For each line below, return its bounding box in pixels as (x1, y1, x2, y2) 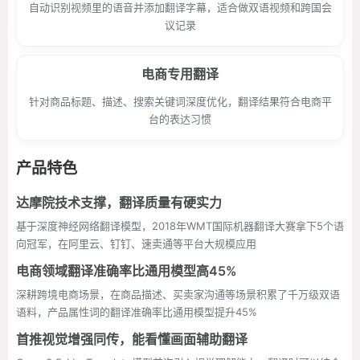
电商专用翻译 (141, 66, 219, 82)
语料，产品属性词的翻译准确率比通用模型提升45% (16, 305, 257, 318)
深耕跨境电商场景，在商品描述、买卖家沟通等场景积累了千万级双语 (16, 288, 340, 301)
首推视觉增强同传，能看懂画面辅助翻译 (16, 331, 247, 347)
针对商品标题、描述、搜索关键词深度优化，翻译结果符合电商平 (28, 95, 332, 108)
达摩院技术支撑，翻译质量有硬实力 (16, 194, 222, 211)
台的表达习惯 (149, 112, 211, 125)
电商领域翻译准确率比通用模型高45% (16, 263, 237, 279)
